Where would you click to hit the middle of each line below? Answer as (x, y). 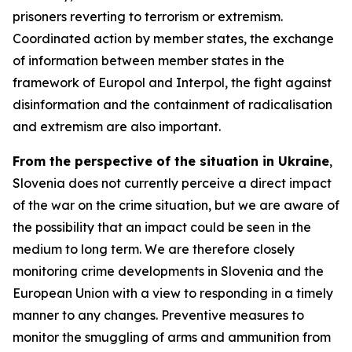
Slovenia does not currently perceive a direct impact (172, 183)
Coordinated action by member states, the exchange (173, 38)
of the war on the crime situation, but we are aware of (176, 205)
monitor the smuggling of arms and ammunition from (172, 337)
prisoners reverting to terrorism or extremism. (148, 16)
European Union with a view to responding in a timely (173, 293)
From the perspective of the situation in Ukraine (171, 161)
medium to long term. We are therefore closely (154, 249)
